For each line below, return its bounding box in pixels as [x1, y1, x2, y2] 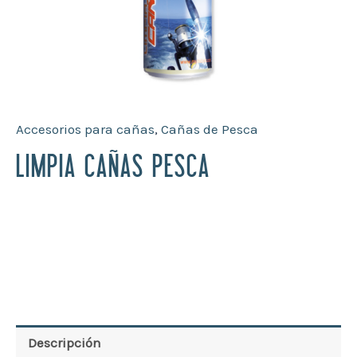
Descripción [28, 334, 101, 351]
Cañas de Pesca [161, 120, 258, 137]
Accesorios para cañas [16, 120, 155, 137]
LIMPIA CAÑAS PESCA [16, 148, 210, 189]
